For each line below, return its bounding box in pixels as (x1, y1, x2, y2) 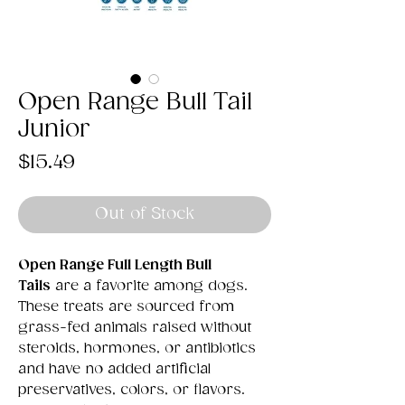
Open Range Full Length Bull (18, 257, 212, 274)
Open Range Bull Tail (18, 89, 252, 117)
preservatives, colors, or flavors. (18, 381, 245, 399)
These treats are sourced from (18, 298, 234, 316)
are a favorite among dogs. (51, 278, 248, 295)
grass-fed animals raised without (18, 319, 251, 336)
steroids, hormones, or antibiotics (18, 340, 256, 357)
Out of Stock (95, 205, 194, 223)
